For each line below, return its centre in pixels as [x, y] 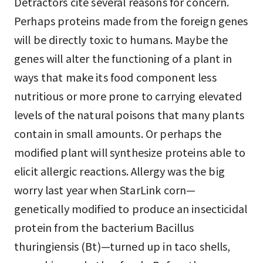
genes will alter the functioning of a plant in [123, 58]
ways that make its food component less [115, 77]
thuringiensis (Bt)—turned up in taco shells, [122, 246]
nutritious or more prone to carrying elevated [128, 96]
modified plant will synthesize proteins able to [130, 152]
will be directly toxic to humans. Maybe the [121, 39]
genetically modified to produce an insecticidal [131, 208]
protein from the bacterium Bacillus [104, 227]
